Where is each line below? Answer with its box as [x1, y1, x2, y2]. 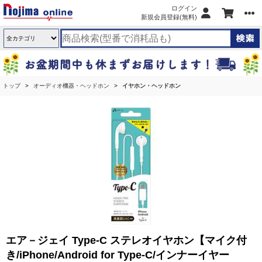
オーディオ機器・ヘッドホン [33, 82, 109, 89]
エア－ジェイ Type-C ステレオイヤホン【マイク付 [6, 235, 247, 246]
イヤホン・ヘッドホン [122, 82, 181, 89]
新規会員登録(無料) [141, 13, 197, 20]
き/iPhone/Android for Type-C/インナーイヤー [6, 249, 229, 261]
